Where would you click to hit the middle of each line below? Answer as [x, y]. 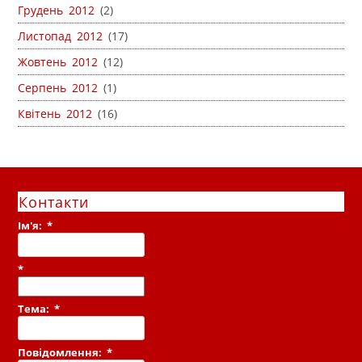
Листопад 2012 [61, 36]
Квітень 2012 [55, 114]
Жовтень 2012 [58, 62]
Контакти [54, 202]
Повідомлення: [63, 353]
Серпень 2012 [58, 88]
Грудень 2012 [57, 11]
